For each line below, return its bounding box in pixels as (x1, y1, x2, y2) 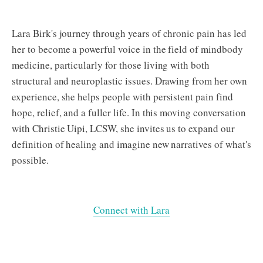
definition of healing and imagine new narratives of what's (12, 137, 251, 151)
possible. (12, 153, 49, 167)
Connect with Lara (93, 203, 170, 217)
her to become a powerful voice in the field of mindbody (12, 42, 243, 56)
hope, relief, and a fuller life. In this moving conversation (12, 106, 246, 120)
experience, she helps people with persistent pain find (12, 90, 233, 104)
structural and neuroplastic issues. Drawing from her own (12, 74, 247, 88)
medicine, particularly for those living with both (12, 58, 210, 72)
